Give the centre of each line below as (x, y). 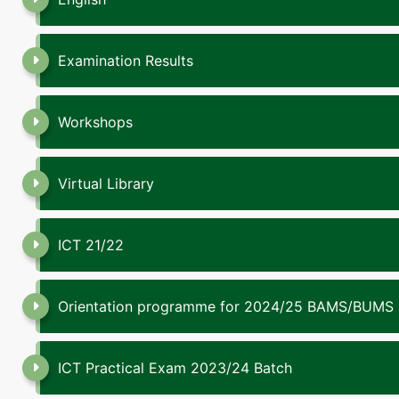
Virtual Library (106, 183)
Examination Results (126, 61)
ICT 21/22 (91, 245)
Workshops (95, 122)
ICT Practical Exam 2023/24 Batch (175, 368)
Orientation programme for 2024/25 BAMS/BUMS (226, 306)
